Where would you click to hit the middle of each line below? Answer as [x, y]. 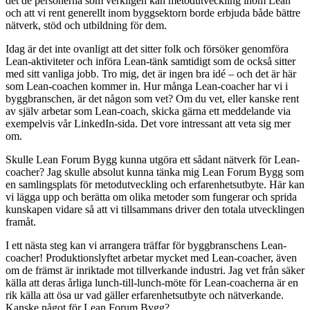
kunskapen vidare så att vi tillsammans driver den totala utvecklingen [155, 210]
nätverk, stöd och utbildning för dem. [86, 26]
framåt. [21, 222]
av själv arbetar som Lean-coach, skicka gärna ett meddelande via [148, 111]
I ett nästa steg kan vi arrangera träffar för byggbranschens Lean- [146, 246]
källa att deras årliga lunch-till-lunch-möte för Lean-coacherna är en [152, 283]
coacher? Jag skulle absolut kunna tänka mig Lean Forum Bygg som [155, 172]
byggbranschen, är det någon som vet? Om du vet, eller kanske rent [152, 99]
